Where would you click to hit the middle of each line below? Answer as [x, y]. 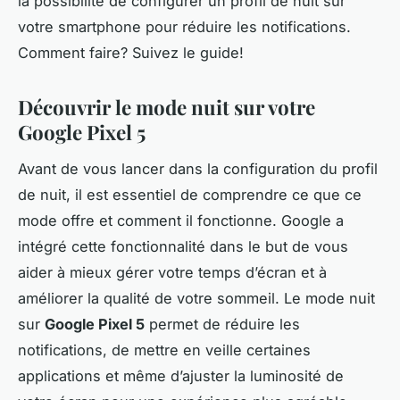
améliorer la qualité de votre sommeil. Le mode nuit [196, 298]
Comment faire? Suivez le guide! [131, 52]
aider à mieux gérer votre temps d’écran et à [172, 272]
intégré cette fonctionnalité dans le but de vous [183, 246]
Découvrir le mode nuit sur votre [167, 107]
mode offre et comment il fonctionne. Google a [181, 220]
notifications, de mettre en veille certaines [164, 350]
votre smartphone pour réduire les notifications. [184, 26]
